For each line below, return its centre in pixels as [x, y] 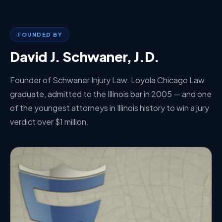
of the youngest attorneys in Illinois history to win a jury [110, 108]
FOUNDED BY [40, 34]
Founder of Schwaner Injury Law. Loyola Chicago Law [107, 80]
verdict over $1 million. [49, 122]
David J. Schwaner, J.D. [85, 56]
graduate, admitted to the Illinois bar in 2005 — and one [111, 94]
